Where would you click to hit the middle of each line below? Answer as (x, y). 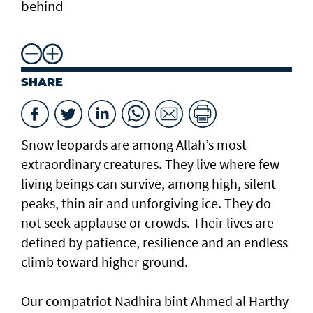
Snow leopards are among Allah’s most (134, 144)
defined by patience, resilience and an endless (154, 242)
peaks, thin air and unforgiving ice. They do (146, 203)
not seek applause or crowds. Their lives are (147, 222)
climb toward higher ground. (104, 261)
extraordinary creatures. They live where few (150, 163)
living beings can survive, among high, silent (148, 183)
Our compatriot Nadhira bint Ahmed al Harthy (155, 300)
